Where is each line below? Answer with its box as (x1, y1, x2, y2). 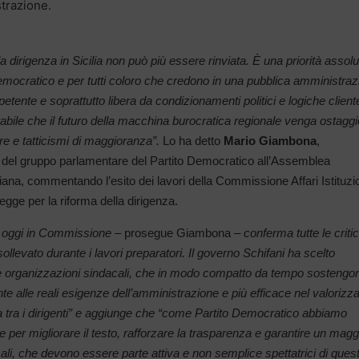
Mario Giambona (224, 133, 317, 147)
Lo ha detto (159, 133, 224, 147)
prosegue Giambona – (121, 225, 244, 240)
